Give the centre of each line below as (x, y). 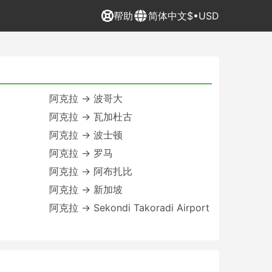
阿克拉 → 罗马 (81, 153)
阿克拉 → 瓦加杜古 (90, 117)
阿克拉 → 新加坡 (86, 189)
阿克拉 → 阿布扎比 (90, 171)
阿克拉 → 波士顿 (86, 135)
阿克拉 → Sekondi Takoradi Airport (129, 208)
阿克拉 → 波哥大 (86, 98)
